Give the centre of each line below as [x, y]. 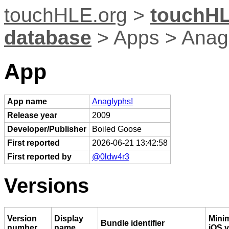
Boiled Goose [117, 129]
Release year [32, 115]
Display [68, 219]
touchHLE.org [66, 15]
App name [27, 101]
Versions [47, 185]
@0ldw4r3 [110, 156]
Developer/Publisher [47, 129]
